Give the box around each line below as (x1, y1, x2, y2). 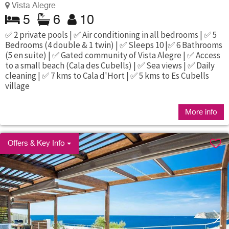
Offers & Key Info (8, 139, 67, 147)
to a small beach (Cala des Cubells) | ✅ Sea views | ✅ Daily (5, 60, 215, 72)
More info (185, 108, 217, 116)
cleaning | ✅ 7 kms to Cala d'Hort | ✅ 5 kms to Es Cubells (5, 70, 209, 82)
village (5, 80, 30, 92)
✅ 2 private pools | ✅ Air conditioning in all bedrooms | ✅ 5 (5, 29, 217, 41)
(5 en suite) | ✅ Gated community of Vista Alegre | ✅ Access (5, 50, 220, 61)
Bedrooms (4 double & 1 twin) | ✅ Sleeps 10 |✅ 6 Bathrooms (5, 39, 222, 51)
